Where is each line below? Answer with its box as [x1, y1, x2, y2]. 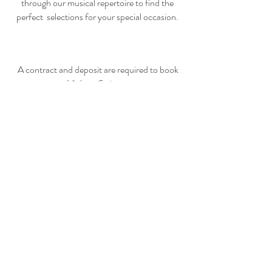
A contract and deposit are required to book [16, 63, 178, 76]
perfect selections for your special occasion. [16, 10, 178, 24]
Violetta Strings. [67, 76, 127, 90]
